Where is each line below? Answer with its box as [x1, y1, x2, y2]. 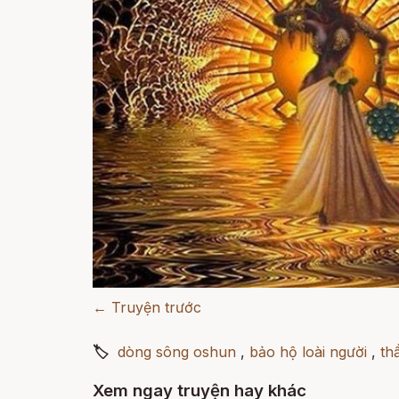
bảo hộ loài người [249, 343, 367, 361]
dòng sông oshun [118, 343, 236, 361]
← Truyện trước [93, 298, 201, 316]
